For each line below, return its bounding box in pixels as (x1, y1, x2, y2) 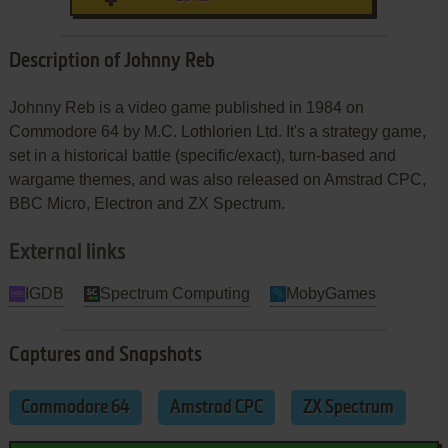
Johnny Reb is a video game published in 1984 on (8, 98, 364, 116)
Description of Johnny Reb (8, 51, 215, 72)
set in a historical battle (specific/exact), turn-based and (8, 146, 396, 164)
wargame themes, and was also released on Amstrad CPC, (8, 170, 426, 188)
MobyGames (285, 284, 376, 302)
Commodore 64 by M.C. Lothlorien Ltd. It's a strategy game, (8, 122, 426, 140)
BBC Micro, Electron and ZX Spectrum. (8, 194, 285, 212)
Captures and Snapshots (8, 345, 202, 366)
